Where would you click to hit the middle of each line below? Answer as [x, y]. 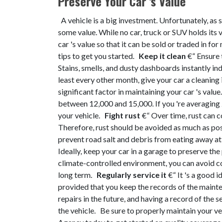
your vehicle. [81, 115]
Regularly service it [132, 175]
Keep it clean [163, 56]
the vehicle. [78, 210]
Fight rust [123, 115]
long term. [77, 175]
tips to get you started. [98, 56]
